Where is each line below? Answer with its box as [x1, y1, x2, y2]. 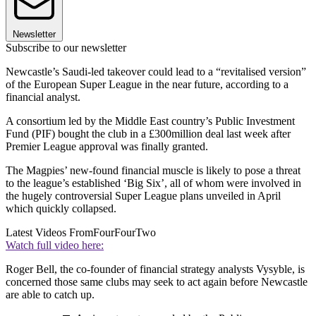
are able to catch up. [6, 288, 95, 300]
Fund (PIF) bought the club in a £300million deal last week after [6, 127, 291, 140]
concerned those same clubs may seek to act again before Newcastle [6, 275, 308, 288]
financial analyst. [6, 90, 80, 103]
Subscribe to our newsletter [6, 41, 126, 54]
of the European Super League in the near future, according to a [6, 78, 288, 90]
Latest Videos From [6, 226, 93, 238]
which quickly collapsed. [6, 202, 116, 214]
